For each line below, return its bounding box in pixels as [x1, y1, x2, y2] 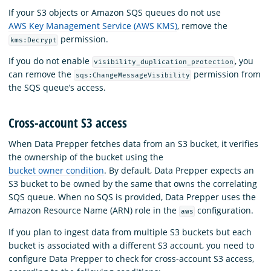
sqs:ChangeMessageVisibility [75, 71, 190, 79]
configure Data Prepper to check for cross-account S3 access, [8, 252, 254, 264]
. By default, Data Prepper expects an [104, 164, 254, 176]
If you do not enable [8, 54, 92, 67]
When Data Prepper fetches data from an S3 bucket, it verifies [8, 137, 258, 149]
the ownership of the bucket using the [8, 151, 163, 163]
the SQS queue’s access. [8, 81, 106, 93]
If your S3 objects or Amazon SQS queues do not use [8, 6, 221, 18]
